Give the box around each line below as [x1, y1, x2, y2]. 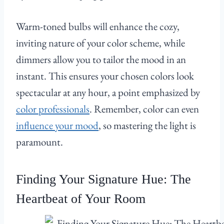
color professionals [16, 102, 89, 116]
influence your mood [16, 118, 98, 132]
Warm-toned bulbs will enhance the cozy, [16, 19, 179, 33]
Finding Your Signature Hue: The [16, 172, 191, 187]
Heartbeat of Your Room [16, 191, 145, 206]
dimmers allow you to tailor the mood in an [16, 52, 186, 66]
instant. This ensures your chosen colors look [16, 69, 194, 83]
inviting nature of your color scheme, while [16, 36, 185, 50]
